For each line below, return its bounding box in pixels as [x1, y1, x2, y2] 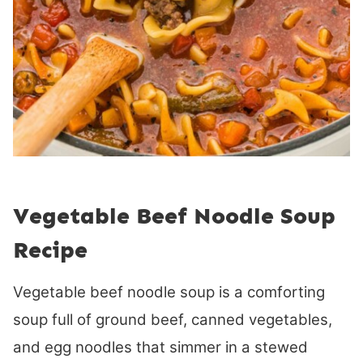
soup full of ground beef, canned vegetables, [13, 310, 332, 330]
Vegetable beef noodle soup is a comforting [13, 283, 325, 302]
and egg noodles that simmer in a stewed [13, 338, 308, 357]
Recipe [13, 237, 88, 264]
